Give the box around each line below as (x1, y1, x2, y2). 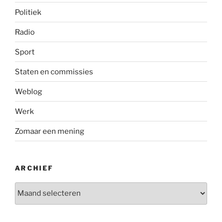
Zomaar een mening (15, 126, 84, 136)
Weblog (15, 87, 42, 96)
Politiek (15, 7, 41, 17)
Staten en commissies (15, 67, 93, 76)
